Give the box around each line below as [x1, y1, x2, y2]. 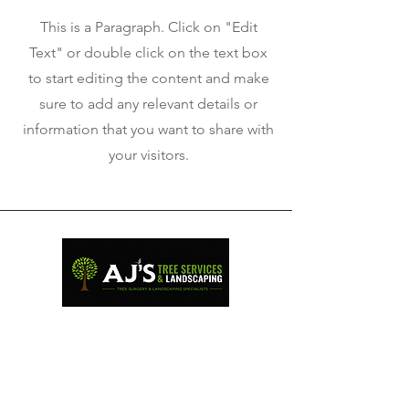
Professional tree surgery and [53, 312, 239, 330]
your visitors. [108, 146, 189, 163]
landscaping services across [57, 330, 236, 348]
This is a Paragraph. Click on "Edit [39, 18, 257, 36]
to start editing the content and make [27, 69, 269, 87]
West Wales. [107, 347, 185, 365]
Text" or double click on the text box [29, 44, 267, 61]
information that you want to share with [23, 121, 274, 138]
